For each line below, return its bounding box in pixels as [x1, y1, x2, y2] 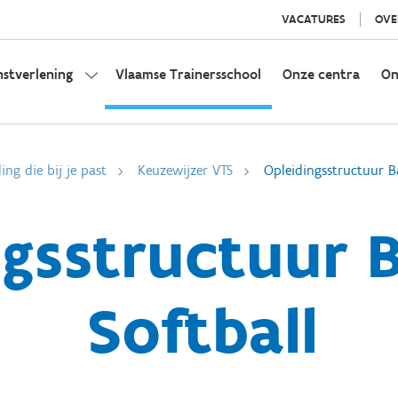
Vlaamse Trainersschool [115, 66, 261, 83]
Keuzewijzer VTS [138, 162, 233, 179]
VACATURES [281, 12, 346, 27]
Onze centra [283, 66, 360, 83]
